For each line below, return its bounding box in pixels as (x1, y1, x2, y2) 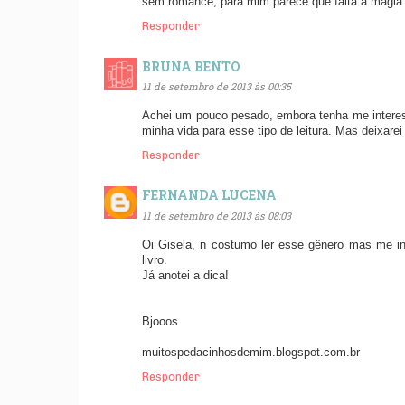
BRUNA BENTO (142, 57, 240, 75)
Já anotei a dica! (142, 268, 229, 282)
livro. (142, 253, 167, 267)
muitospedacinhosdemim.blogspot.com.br (142, 345, 360, 359)
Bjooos (142, 315, 178, 328)
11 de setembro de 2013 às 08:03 (142, 209, 291, 223)
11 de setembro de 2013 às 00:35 (142, 80, 291, 94)
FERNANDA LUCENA (142, 186, 277, 204)
